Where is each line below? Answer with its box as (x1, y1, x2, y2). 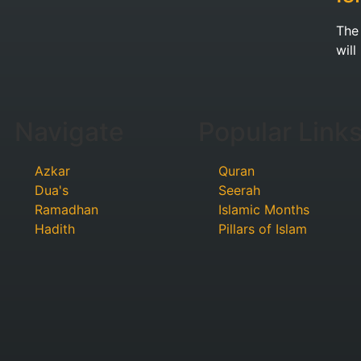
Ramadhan (35, 201, 98, 218)
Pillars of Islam (218, 221, 307, 238)
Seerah (218, 182, 260, 199)
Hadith (35, 221, 75, 238)
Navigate (15, 116, 124, 148)
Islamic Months (218, 201, 309, 218)
